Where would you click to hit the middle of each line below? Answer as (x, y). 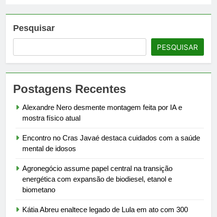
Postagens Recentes (70, 89)
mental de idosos (49, 148)
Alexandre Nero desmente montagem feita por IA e (102, 107)
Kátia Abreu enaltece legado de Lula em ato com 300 (105, 209)
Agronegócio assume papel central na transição (97, 168)
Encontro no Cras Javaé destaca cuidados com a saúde (111, 138)
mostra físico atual (51, 118)
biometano (39, 189)
